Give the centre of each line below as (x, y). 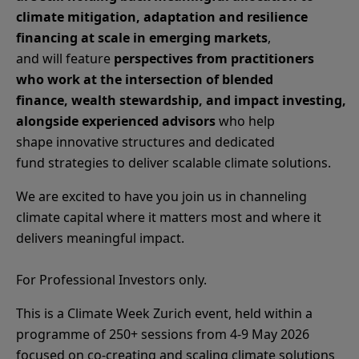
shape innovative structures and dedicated (145, 142)
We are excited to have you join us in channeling (161, 196)
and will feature (65, 58)
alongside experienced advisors (116, 121)
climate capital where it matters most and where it (169, 217)
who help (245, 121)
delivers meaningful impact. (100, 238)
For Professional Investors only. (113, 280)
